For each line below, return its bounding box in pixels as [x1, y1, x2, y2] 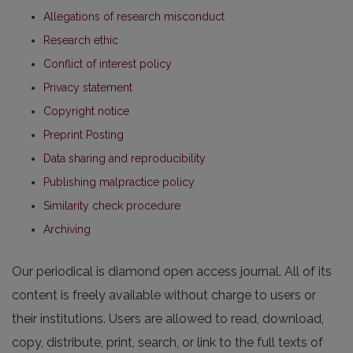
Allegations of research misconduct [43, 10, 225, 24]
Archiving [43, 223, 91, 236]
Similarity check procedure [43, 199, 180, 213]
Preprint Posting [43, 128, 124, 142]
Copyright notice [43, 105, 129, 118]
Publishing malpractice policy [43, 176, 195, 189]
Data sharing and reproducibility [43, 152, 206, 165]
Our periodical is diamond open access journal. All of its [12, 264, 332, 280]
